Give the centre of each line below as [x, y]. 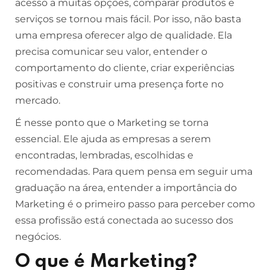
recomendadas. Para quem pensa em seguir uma [134, 171]
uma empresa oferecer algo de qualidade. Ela [124, 35]
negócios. [38, 237]
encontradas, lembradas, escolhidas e [104, 155]
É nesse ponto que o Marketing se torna [112, 123]
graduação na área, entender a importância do [126, 188]
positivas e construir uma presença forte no [119, 84]
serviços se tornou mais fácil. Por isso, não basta [128, 19]
